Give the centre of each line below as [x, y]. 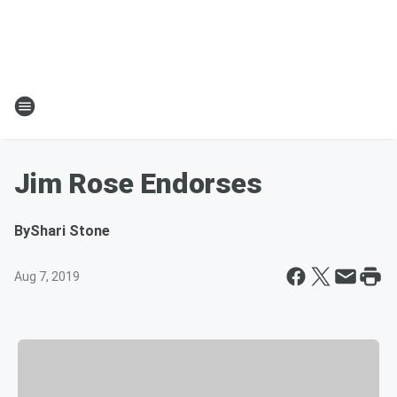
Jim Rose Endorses [138, 183]
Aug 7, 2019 [47, 276]
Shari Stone [70, 231]
